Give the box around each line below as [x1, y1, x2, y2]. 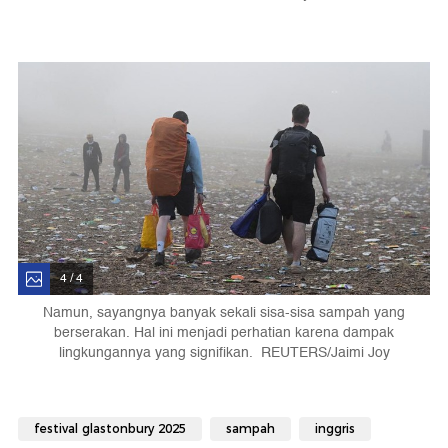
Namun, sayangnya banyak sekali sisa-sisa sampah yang [43, 300, 405, 324]
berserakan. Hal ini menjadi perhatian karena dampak [54, 320, 394, 344]
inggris [315, 420, 355, 436]
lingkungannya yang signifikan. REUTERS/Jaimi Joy [58, 340, 390, 364]
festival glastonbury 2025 [34, 420, 186, 436]
